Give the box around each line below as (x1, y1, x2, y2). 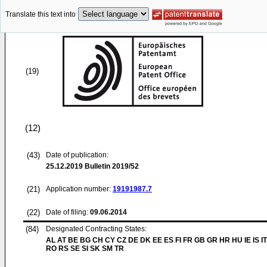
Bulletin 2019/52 (83, 162, 139, 170)
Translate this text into (5, 10, 76, 19)
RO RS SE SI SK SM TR (46, 244, 124, 253)
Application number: (46, 185, 113, 193)
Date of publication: (46, 151, 108, 159)
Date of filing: (46, 208, 88, 216)
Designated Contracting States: (46, 225, 147, 233)
